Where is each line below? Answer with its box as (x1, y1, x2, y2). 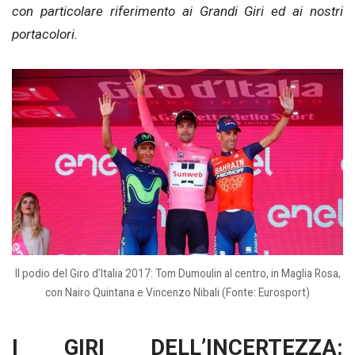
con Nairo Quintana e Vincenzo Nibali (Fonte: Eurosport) (45, 285, 310, 299)
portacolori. (12, 26, 78, 42)
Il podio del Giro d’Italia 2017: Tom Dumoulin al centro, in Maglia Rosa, (14, 266, 341, 280)
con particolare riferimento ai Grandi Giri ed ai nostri (12, 3, 343, 19)
